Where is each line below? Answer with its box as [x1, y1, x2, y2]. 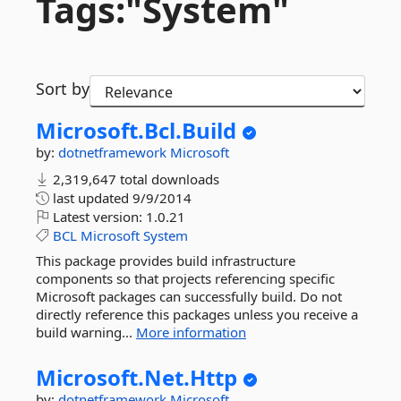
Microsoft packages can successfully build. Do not [36, 287, 342, 305]
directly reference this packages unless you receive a [36, 305, 358, 323]
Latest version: [49, 208, 146, 226]
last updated [49, 189, 132, 207]
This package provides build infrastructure [36, 252, 295, 269]
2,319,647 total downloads [49, 170, 219, 188]
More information [136, 323, 246, 341]
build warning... [36, 323, 136, 341]
